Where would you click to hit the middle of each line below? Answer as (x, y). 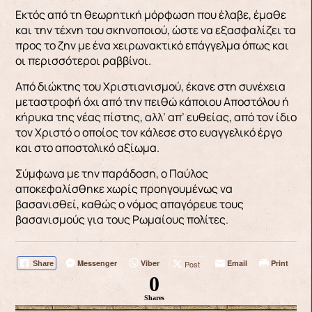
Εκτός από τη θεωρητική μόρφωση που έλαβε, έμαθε (150, 14)
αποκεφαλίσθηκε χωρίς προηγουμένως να (124, 188)
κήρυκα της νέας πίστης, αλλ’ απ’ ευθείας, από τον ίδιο (156, 117)
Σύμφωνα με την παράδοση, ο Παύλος (111, 173)
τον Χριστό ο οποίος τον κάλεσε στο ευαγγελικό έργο (148, 132)
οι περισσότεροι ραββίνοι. (83, 60)
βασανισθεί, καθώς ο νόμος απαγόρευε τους (129, 204)
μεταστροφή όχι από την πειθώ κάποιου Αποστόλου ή (152, 101)
